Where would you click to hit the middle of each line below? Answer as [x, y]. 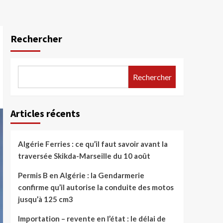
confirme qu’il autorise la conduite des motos [96, 187]
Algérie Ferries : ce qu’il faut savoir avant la [93, 144]
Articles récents [45, 113]
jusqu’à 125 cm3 [45, 199]
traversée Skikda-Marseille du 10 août [84, 156]
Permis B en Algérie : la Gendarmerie [81, 175]
